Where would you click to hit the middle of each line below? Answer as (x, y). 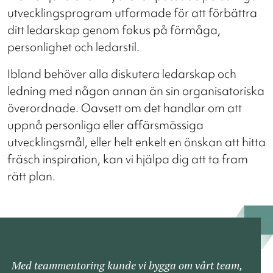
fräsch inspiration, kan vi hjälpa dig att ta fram (128, 159)
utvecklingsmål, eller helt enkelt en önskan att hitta (136, 142)
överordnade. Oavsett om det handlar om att (125, 108)
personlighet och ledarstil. (73, 47)
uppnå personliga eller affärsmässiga (105, 125)
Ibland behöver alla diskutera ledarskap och (122, 74)
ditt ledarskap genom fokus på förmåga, (114, 30)
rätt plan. (31, 176)
